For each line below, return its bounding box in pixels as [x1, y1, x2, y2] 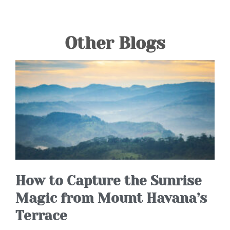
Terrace [15, 208, 67, 224]
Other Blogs [65, 33, 165, 53]
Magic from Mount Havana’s [15, 190, 207, 206]
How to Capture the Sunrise [15, 173, 202, 189]
